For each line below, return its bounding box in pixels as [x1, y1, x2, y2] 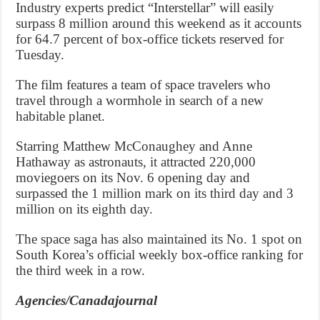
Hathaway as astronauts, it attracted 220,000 [16, 154, 256, 169]
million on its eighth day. [16, 201, 154, 216]
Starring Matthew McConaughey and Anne [16, 138, 253, 154]
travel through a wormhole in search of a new [16, 92, 264, 108]
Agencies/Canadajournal [16, 292, 158, 308]
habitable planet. [16, 108, 106, 124]
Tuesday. [16, 46, 65, 62]
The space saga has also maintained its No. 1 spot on [16, 231, 303, 246]
